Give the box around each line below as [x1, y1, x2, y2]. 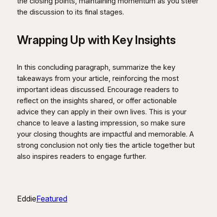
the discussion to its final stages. [16, 8, 124, 17]
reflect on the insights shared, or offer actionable [16, 96, 177, 106]
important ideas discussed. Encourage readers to [16, 85, 179, 94]
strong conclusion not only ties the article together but [16, 141, 195, 150]
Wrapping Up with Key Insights [16, 33, 176, 47]
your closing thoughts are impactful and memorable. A [16, 130, 194, 139]
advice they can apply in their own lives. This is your [16, 108, 186, 117]
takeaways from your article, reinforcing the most [16, 74, 179, 83]
